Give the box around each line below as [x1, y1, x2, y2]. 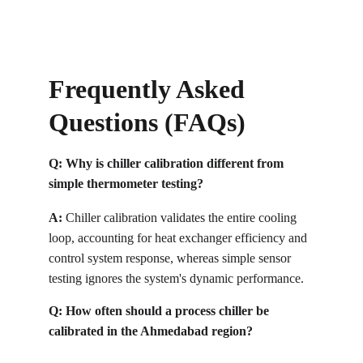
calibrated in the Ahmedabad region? [49, 324, 253, 338]
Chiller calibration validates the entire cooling [62, 211, 300, 224]
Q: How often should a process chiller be [49, 304, 272, 318]
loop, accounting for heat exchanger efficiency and [49, 231, 310, 245]
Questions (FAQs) [49, 108, 246, 137]
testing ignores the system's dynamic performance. [49, 271, 304, 285]
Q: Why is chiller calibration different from [49, 156, 287, 170]
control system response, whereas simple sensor [49, 251, 294, 265]
